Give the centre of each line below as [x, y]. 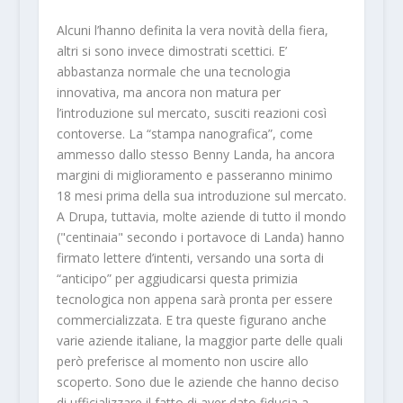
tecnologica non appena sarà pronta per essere [194, 299]
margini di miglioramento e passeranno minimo [194, 175]
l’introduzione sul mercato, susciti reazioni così [191, 112]
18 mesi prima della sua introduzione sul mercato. [201, 195]
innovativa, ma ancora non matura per [168, 92]
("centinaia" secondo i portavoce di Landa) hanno [200, 237]
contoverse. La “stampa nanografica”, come [184, 133]
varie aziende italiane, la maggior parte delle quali [199, 340]
